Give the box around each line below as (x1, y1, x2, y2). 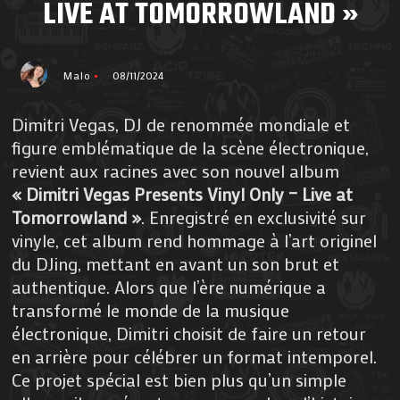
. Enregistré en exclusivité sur (141, 205, 367, 229)
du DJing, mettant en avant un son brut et (12, 252, 340, 276)
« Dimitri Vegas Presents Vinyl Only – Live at (12, 182, 354, 206)
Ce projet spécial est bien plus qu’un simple (12, 368, 347, 392)
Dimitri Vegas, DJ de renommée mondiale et (12, 112, 351, 137)
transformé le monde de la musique (12, 298, 290, 322)
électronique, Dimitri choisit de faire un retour (12, 321, 367, 346)
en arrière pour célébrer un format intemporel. (12, 345, 378, 369)
